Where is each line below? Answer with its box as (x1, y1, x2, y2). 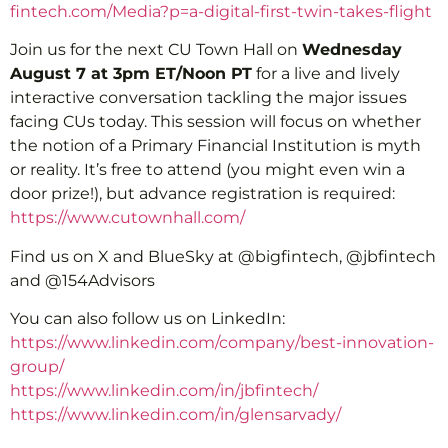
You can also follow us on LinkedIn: (10, 308, 285, 328)
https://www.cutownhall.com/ (10, 208, 245, 228)
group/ (10, 356, 64, 376)
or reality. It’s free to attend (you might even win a (10, 160, 405, 180)
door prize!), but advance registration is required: (10, 184, 395, 204)
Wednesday (302, 40, 402, 60)
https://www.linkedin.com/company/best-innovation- (10, 332, 434, 352)
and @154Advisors (10, 270, 155, 290)
